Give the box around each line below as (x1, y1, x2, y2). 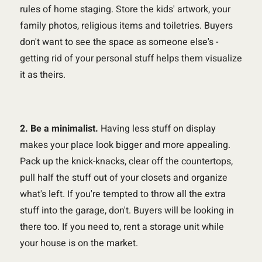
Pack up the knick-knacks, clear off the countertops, (19, 154, 233, 168)
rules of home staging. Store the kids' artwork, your (19, 2, 230, 16)
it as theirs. (19, 67, 65, 82)
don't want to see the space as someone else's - (19, 35, 218, 49)
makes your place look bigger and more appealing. (19, 137, 230, 152)
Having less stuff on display (98, 121, 216, 136)
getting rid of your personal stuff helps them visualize (19, 51, 242, 65)
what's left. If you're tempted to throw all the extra (19, 187, 226, 201)
